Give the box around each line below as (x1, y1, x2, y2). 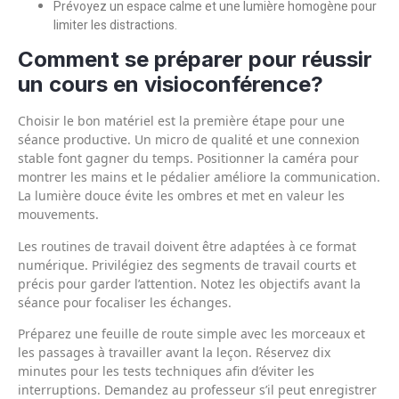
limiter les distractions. (53, 15, 177, 35)
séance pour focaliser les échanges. (18, 293, 232, 311)
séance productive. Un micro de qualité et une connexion (18, 131, 360, 149)
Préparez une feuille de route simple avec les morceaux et (18, 325, 365, 343)
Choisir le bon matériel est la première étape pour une (18, 112, 345, 130)
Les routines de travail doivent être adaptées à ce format (18, 237, 356, 255)
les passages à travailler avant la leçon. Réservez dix (18, 344, 330, 362)
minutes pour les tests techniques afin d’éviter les (18, 362, 314, 380)
